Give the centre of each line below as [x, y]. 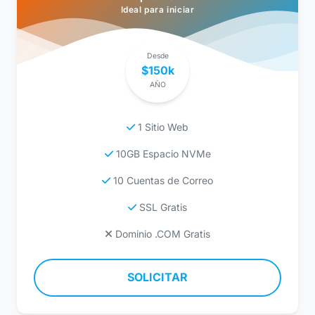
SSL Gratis [162, 207]
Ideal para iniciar [157, 9]
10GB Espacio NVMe [162, 153]
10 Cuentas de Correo [162, 180]
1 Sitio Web [162, 127]
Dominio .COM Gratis [161, 233]
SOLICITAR [157, 277]
